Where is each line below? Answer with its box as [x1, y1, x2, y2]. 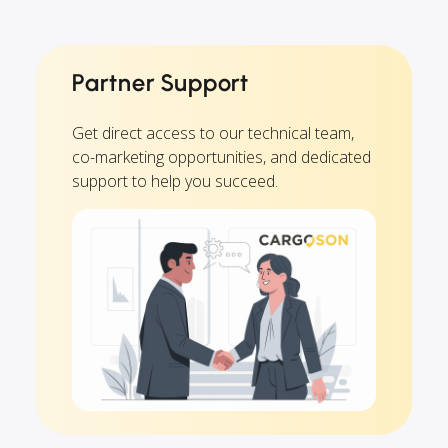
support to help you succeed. [72, 169, 278, 192]
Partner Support [72, 67, 250, 97]
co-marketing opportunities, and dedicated [72, 145, 371, 168]
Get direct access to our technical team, [72, 121, 354, 144]
